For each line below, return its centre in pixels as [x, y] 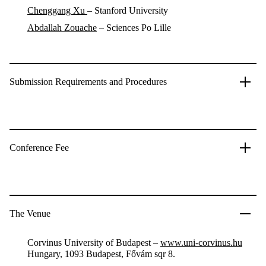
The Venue [30, 213]
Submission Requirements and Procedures [88, 82]
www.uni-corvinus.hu [201, 243]
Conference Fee [39, 148]
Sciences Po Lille [139, 28]
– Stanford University [128, 10]
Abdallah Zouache [62, 28]
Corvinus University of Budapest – [94, 243]
